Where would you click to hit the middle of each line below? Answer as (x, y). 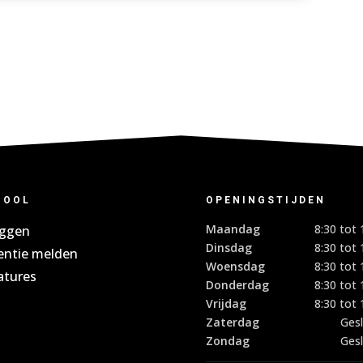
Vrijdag (226, 304)
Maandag (233, 229)
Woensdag (235, 267)
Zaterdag (232, 322)
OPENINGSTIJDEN (265, 201)
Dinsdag (228, 248)
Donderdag (237, 285)
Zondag (227, 341)
